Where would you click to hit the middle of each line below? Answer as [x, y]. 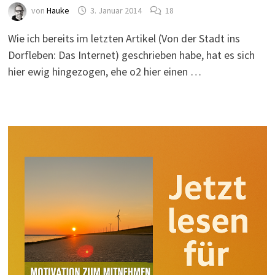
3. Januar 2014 [116, 11]
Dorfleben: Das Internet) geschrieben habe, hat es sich [131, 55]
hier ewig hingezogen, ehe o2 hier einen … [104, 72]
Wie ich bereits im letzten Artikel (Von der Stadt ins [124, 38]
